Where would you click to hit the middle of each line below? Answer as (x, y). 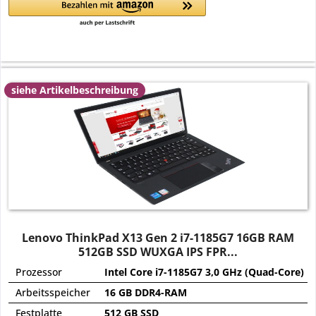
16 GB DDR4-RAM (146, 293)
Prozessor (39, 272)
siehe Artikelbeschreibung (75, 90)
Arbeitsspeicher (53, 293)
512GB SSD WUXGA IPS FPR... (158, 252)
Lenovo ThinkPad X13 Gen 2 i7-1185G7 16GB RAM (158, 238)
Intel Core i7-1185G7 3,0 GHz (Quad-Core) (205, 272)
